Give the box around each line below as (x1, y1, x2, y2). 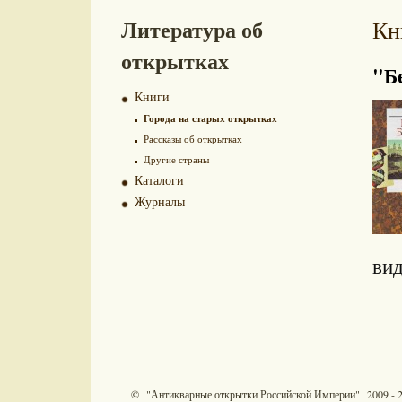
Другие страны (144, 153, 209, 166)
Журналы (135, 193, 185, 210)
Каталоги (135, 171, 184, 188)
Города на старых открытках (144, 111, 277, 126)
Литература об (121, 13, 263, 45)
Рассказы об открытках (144, 132, 242, 145)
